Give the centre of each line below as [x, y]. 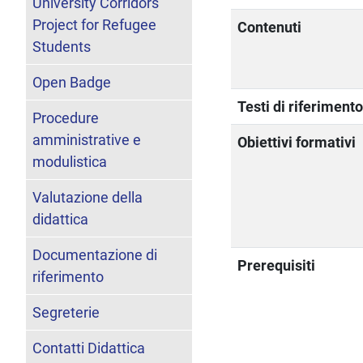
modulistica [70, 161]
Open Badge [72, 82]
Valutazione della [88, 197]
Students [62, 46]
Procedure [66, 117]
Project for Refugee [94, 24]
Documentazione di [95, 254]
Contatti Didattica [89, 348]
